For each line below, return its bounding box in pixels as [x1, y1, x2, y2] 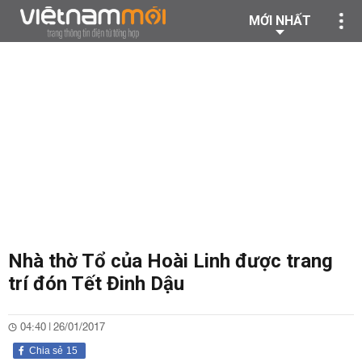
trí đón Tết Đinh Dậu [8, 272, 184, 295]
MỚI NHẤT [249, 13, 311, 28]
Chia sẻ [29, 345, 63, 356]
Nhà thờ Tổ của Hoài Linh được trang [8, 250, 333, 272]
